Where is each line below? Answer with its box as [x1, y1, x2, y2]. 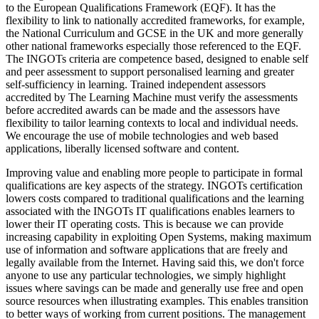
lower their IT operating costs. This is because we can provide [6, 218, 283, 231]
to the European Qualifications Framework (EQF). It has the [6, 1, 276, 14]
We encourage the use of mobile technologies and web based [6, 130, 278, 142]
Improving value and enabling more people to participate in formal [6, 167, 303, 179]
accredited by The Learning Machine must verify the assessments [6, 91, 298, 104]
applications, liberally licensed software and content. [6, 142, 242, 155]
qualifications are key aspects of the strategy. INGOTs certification [6, 179, 303, 192]
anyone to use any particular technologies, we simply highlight [6, 269, 286, 282]
